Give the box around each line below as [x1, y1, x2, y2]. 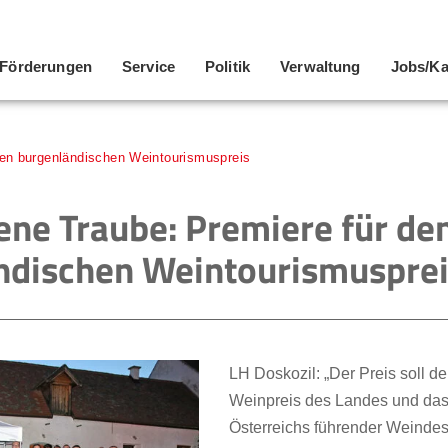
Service [121, 58, 176, 75]
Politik [205, 58, 251, 75]
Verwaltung [280, 58, 361, 75]
